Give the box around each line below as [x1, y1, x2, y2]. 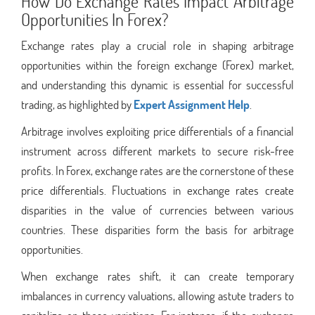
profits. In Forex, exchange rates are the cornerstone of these [21, 162, 294, 179]
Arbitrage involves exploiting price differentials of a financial [21, 122, 294, 139]
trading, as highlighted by [21, 96, 134, 112]
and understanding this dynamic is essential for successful [21, 76, 294, 93]
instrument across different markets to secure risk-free [21, 142, 294, 159]
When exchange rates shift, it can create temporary [21, 267, 294, 284]
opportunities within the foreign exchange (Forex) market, [21, 56, 294, 73]
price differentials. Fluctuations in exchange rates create [21, 181, 294, 198]
